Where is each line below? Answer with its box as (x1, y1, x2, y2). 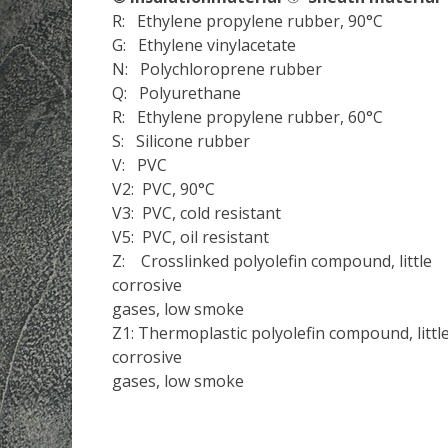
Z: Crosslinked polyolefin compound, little (112, 250, 432, 272)
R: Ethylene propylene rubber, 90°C (112, 10, 383, 32)
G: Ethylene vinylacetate (112, 34, 296, 56)
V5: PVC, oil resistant (112, 226, 269, 248)
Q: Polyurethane (112, 82, 241, 104)
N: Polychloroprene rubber (112, 58, 322, 80)
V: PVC (112, 154, 167, 176)
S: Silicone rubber (112, 130, 250, 152)
